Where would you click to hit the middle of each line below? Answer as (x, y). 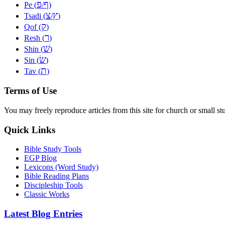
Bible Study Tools (53, 149)
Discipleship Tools (53, 185)
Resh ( (34, 38)
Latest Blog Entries (43, 214)
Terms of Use (30, 91)
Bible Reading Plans (57, 176)
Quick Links (30, 130)
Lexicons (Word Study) (61, 167)
